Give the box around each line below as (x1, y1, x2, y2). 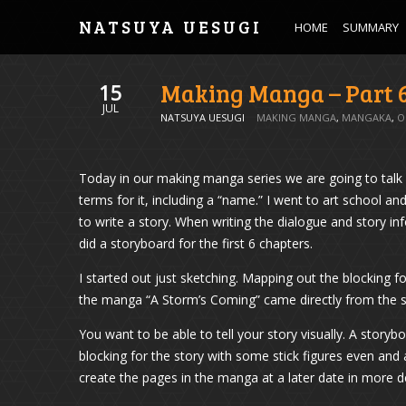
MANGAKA (342, 111, 391, 124)
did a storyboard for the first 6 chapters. (79, 235, 313, 252)
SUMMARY (343, 19, 399, 35)
